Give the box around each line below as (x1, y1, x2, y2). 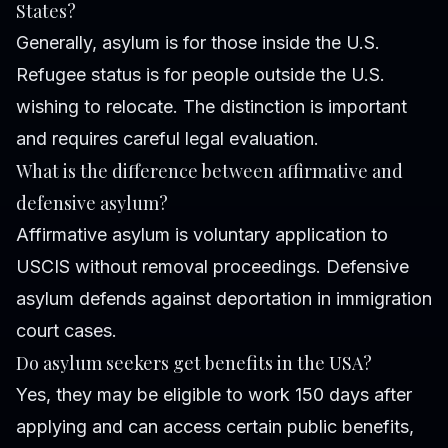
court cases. (16, 319, 117, 341)
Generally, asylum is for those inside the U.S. (16, 31, 380, 53)
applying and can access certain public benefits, (16, 415, 414, 437)
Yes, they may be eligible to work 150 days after (16, 383, 412, 405)
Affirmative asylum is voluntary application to (16, 223, 388, 245)
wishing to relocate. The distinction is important (16, 95, 407, 117)
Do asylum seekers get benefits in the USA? (16, 350, 372, 375)
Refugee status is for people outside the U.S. (16, 63, 385, 85)
